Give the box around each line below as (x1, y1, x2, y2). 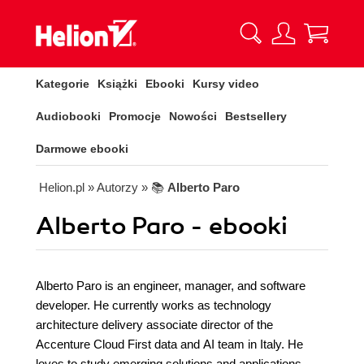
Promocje (109, 110, 161, 123)
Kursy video (193, 77, 259, 90)
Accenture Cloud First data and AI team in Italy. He (36, 337, 303, 351)
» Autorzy (88, 180, 138, 194)
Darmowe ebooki (36, 142, 128, 155)
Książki (97, 77, 137, 90)
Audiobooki (36, 110, 101, 123)
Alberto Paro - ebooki (36, 211, 288, 241)
